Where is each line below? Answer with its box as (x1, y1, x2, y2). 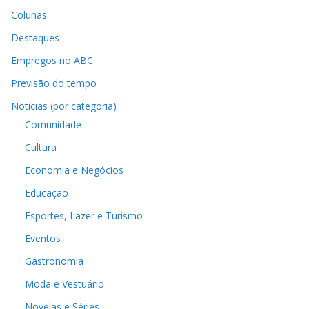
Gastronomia (25, 255, 83, 268)
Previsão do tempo (11, 77, 97, 90)
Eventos (25, 232, 61, 246)
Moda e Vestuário (25, 277, 104, 291)
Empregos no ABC (11, 54, 93, 68)
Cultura (25, 141, 57, 154)
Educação (25, 186, 68, 200)
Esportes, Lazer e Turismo (25, 209, 143, 223)
